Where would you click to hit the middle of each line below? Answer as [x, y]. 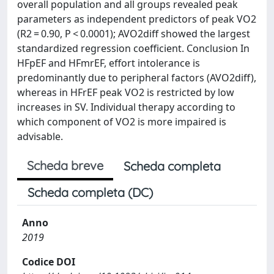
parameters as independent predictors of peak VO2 [137, 19]
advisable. [40, 136]
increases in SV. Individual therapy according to [126, 107]
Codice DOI [49, 261]
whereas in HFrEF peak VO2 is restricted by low [126, 92]
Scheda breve [65, 165]
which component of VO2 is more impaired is [122, 121]
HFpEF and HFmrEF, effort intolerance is [109, 63]
